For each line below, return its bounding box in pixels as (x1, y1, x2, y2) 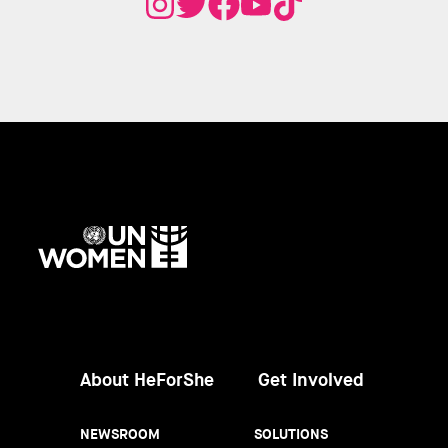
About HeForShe (80, 367, 214, 392)
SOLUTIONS (254, 424, 328, 443)
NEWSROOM (80, 424, 160, 443)
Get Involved (258, 367, 364, 392)
